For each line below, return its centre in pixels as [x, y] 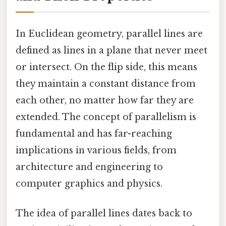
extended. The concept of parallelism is [106, 117]
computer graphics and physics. [89, 184]
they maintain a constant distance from [106, 84]
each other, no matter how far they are [105, 101]
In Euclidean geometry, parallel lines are [109, 34]
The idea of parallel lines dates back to [104, 214]
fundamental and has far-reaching [94, 134]
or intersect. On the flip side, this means [106, 67]
